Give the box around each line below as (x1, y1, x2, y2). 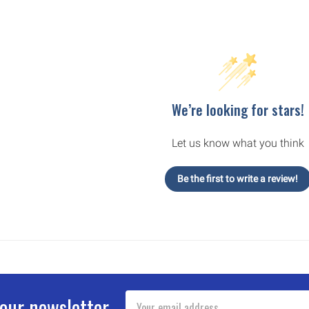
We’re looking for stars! (171, 99, 304, 120)
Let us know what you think (171, 136, 304, 150)
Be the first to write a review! (177, 172, 299, 184)
